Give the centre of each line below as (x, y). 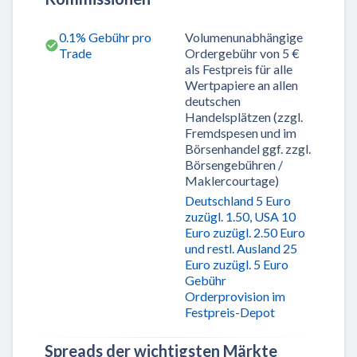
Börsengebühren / (234, 164)
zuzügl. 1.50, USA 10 (240, 216)
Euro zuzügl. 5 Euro (237, 264)
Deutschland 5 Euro (238, 200)
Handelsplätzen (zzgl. (244, 116)
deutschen (213, 100)
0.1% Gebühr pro (105, 37)
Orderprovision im (235, 296)
